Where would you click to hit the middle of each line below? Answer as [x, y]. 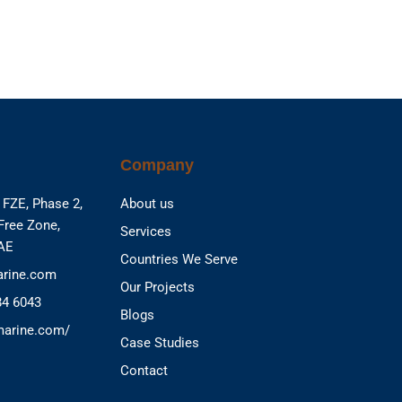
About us [147, 203]
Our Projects [157, 287]
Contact [144, 370]
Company [157, 165]
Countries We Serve [179, 259]
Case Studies [160, 342]
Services [146, 231]
